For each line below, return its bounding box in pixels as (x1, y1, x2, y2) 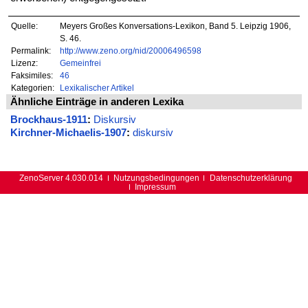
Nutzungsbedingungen (113, 173, 199, 183)
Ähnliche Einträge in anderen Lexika (10, 96, 184, 107)
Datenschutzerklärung (209, 173, 292, 183)
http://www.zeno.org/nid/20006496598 (59, 45, 201, 55)
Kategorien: (11, 82, 55, 92)
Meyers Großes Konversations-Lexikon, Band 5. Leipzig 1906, (59, 21, 291, 30)
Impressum (135, 182, 177, 192)
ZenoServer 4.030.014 (19, 173, 104, 183)
